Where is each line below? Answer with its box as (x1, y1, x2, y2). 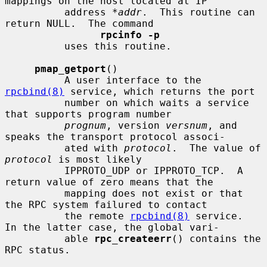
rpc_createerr (94, 232, 172, 244)
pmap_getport (35, 63, 106, 74)
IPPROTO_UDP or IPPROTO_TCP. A (5, 164, 64, 176)
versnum (166, 119, 207, 131)
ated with (64, 142, 124, 154)
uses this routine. (5, 40, 64, 52)
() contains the (172, 232, 261, 244)
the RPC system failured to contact (5, 198, 207, 210)
